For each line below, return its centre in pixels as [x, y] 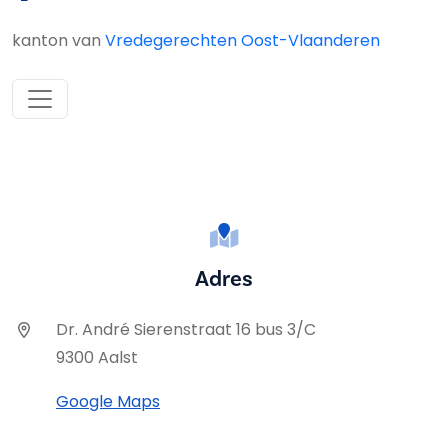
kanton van [58, 41]
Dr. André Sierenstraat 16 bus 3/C [186, 330]
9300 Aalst [97, 358]
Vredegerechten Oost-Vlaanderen [242, 41]
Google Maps [108, 402]
